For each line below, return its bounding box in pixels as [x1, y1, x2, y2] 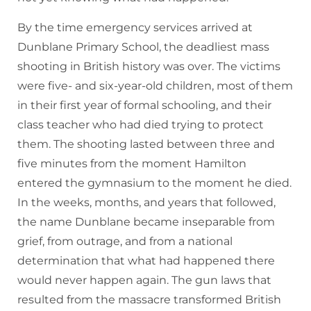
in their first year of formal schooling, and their [17, 99, 271, 112]
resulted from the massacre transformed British [17, 293, 281, 307]
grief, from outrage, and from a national [17, 235, 233, 249]
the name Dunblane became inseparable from [17, 215, 275, 229]
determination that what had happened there [17, 254, 275, 268]
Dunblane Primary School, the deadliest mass [17, 40, 269, 54]
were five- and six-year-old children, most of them [17, 79, 293, 93]
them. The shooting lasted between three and [17, 137, 275, 151]
